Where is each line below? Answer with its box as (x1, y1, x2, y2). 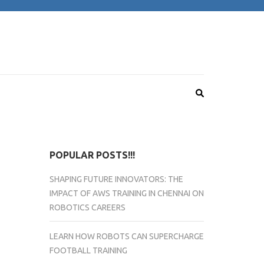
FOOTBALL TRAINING (49, 246, 127, 255)
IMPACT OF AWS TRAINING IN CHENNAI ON (49, 189, 204, 198)
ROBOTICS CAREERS (49, 203, 126, 212)
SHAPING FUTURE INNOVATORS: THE (49, 174, 183, 184)
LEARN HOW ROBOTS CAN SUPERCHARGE (49, 232, 204, 241)
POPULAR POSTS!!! (49, 150, 135, 160)
